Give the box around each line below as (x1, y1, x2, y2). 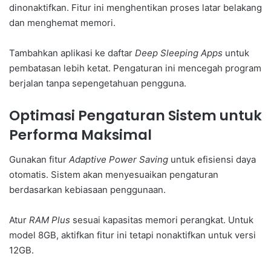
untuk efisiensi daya (168, 153, 256, 165)
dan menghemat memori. (9, 17, 116, 29)
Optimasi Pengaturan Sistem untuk (9, 106, 262, 126)
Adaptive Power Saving (69, 153, 168, 165)
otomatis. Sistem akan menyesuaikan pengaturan (9, 168, 218, 180)
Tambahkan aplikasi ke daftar (9, 47, 135, 59)
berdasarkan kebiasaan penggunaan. (9, 183, 166, 195)
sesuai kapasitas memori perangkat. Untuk (70, 214, 253, 226)
